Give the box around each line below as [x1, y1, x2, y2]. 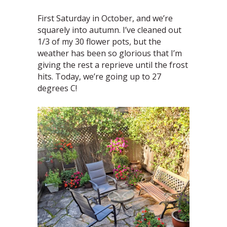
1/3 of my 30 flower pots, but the [37, 36, 161, 48]
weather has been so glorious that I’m [37, 48, 182, 59]
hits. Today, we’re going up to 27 [37, 71, 161, 83]
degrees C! [37, 83, 77, 94]
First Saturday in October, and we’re [37, 13, 173, 24]
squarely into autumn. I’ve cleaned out [37, 24, 181, 36]
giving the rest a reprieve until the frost [37, 59, 188, 71]
